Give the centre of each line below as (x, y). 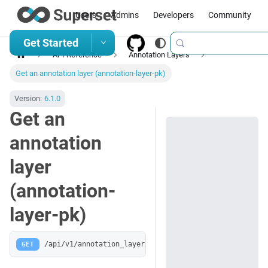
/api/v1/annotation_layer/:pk (103, 244)
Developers (173, 15)
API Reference (77, 55)
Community (230, 15)
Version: (28, 99)
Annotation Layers (159, 55)
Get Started (51, 43)
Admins (125, 15)
